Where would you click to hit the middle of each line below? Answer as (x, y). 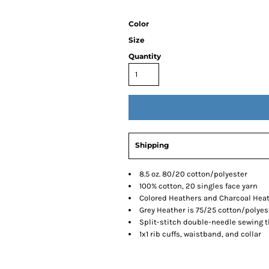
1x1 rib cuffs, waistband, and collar (200, 234)
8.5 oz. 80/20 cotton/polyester (193, 174)
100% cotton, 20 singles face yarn (198, 186)
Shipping (152, 145)
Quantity (145, 56)
